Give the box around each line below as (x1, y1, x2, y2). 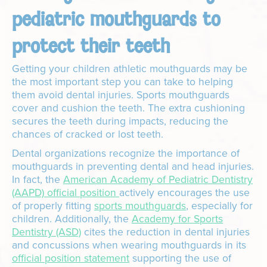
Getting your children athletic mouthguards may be (12, 61, 247, 77)
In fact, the (12, 172, 63, 188)
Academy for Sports (132, 211, 223, 227)
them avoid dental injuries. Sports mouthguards (12, 87, 229, 103)
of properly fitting (12, 198, 94, 214)
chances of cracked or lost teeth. (12, 126, 169, 142)
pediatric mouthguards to (12, 7, 221, 32)
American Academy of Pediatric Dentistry (63, 172, 253, 188)
